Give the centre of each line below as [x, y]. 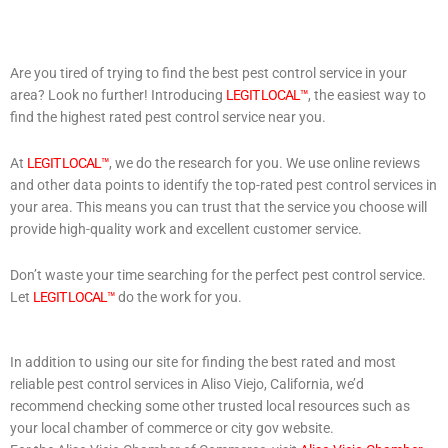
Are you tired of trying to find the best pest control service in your [208, 72]
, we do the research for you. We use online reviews [264, 162]
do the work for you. [178, 296]
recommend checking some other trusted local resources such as [210, 406]
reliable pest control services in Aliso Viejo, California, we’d [187, 384]
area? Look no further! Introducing [118, 94]
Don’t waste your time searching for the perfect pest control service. [218, 274]
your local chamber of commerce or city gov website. [172, 428]
